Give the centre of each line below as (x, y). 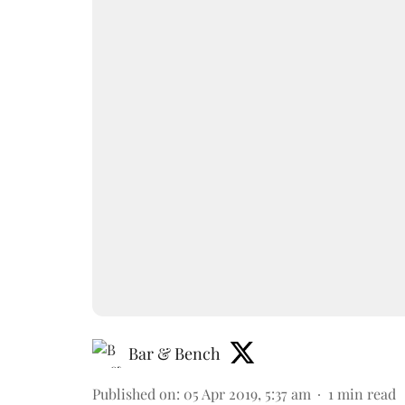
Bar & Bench (174, 353)
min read (367, 394)
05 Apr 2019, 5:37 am (247, 394)
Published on (134, 394)
